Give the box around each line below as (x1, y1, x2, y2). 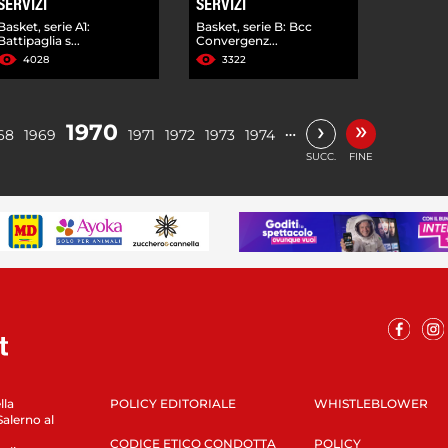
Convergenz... (196, 32, 279, 48)
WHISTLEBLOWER (313, 395, 428, 411)
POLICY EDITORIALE (109, 395, 236, 411)
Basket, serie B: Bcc (196, 18, 313, 34)
